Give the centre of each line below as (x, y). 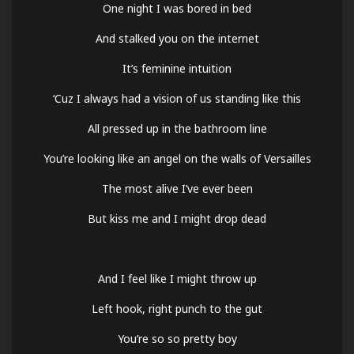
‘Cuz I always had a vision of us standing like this (177, 99)
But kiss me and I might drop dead (177, 219)
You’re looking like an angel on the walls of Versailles (177, 159)
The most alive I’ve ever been (177, 189)
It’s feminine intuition (177, 69)
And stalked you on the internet (177, 39)
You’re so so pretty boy (177, 339)
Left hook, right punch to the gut (177, 309)
